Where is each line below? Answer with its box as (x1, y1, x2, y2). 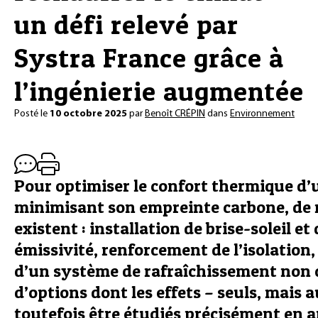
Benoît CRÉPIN (145, 109, 205, 120)
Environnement (230, 109, 295, 120)
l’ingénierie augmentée (14, 75, 304, 108)
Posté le (14, 109, 50, 120)
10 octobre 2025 (50, 109, 127, 120)
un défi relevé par (14, 8, 238, 41)
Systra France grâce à (14, 41, 284, 75)
